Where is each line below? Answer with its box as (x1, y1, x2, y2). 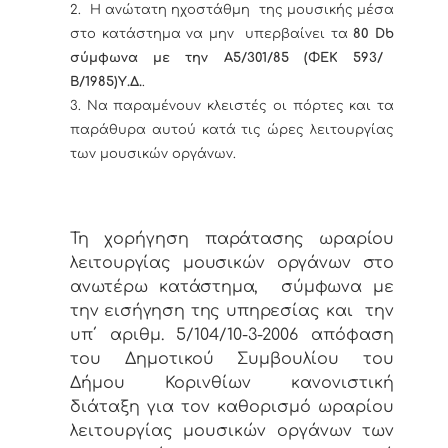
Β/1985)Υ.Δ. (70, 75, 142, 90)
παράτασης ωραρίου (204, 230, 395, 249)
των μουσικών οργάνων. (70, 147, 236, 162)
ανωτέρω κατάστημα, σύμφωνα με (70, 278, 394, 297)
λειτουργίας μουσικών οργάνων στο (70, 254, 394, 273)
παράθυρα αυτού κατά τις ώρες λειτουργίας (70, 123, 394, 138)
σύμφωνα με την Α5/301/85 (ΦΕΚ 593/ (70, 51, 383, 66)
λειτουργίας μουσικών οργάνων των (70, 422, 394, 441)
